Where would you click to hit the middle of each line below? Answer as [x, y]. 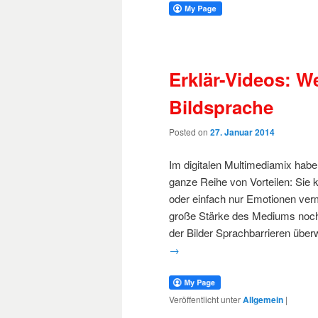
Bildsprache [221, 106]
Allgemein [263, 299]
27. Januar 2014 [242, 132]
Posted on [190, 132]
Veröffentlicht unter [205, 299]
